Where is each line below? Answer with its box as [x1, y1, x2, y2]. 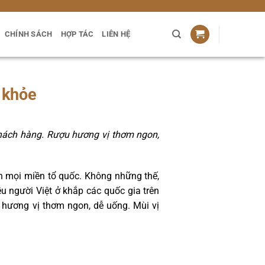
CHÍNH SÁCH [4, 30, 53, 38]
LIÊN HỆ [102, 30, 131, 38]
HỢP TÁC [60, 30, 94, 38]
